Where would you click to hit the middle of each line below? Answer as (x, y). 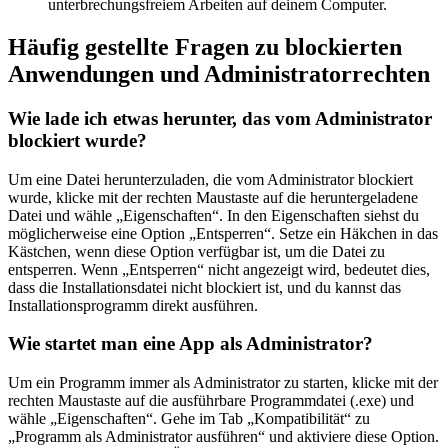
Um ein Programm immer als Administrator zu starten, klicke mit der (223, 382)
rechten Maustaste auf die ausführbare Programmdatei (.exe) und (211, 400)
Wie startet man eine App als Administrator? (190, 344)
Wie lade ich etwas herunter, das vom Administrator (220, 118)
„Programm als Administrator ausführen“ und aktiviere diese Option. (223, 436)
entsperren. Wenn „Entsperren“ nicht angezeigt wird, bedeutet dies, (219, 269)
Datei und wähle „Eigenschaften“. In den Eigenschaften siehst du (213, 215)
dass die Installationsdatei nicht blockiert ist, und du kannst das (204, 287)
